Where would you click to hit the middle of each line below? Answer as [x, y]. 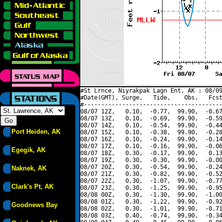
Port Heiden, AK [36, 132]
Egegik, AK [28, 150]
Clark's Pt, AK [32, 187]
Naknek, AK [29, 168]
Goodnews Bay [34, 205]
